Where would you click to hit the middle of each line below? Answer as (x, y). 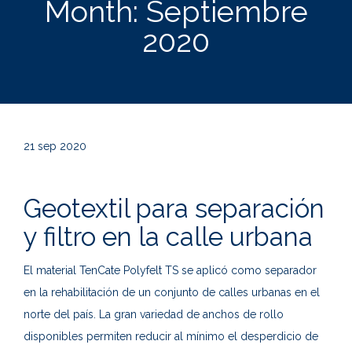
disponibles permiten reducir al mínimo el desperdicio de (171, 337)
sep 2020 (62, 147)
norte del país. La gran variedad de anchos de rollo (154, 315)
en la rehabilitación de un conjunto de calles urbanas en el (172, 293)
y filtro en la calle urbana (168, 237)
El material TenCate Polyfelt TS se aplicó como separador (170, 271)
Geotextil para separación (174, 209)
